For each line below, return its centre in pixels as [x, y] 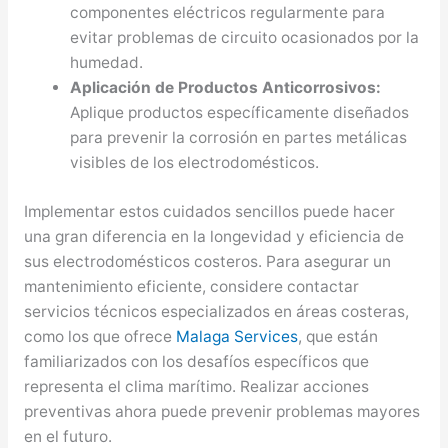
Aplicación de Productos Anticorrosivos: [226, 88]
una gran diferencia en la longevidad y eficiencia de [213, 236]
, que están [337, 336]
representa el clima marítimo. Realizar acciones [196, 386]
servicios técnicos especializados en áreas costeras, [216, 311]
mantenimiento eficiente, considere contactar [191, 286]
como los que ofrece [99, 336]
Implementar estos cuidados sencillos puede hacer [209, 211]
